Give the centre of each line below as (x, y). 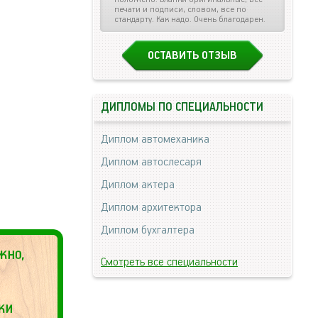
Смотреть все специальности (169, 262)
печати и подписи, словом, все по (180, 10)
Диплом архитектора (151, 208)
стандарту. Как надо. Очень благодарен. (190, 20)
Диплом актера (138, 185)
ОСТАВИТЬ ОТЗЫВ (192, 56)
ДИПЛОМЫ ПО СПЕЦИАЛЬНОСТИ (182, 108)
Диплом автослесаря (151, 162)
